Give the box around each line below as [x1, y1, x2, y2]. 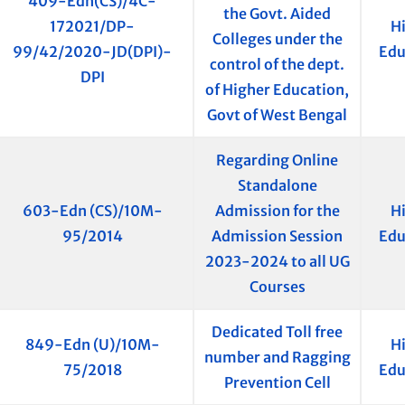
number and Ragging [203, 348, 351, 367]
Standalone [237, 176, 317, 195]
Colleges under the [212, 30, 343, 49]
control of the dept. [210, 55, 344, 74]
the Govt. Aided [223, 5, 331, 24]
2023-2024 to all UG [204, 252, 350, 271]
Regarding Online [216, 151, 338, 170]
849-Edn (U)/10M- [24, 335, 160, 354]
